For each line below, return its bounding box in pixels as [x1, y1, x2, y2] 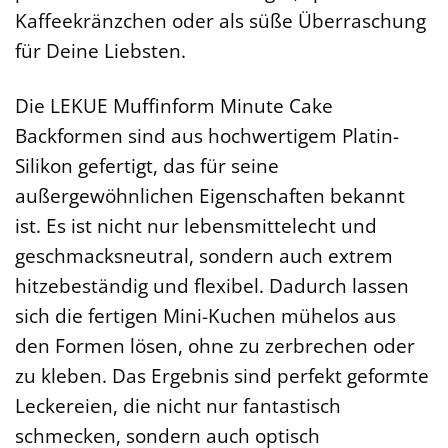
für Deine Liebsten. [15, 36, 186, 64]
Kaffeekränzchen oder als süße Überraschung [15, 6, 426, 34]
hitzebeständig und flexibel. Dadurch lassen [15, 271, 409, 299]
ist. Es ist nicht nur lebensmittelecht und [15, 211, 377, 239]
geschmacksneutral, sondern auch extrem [15, 241, 393, 269]
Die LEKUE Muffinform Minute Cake [15, 91, 333, 119]
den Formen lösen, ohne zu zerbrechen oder [15, 331, 415, 359]
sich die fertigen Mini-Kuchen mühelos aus [15, 301, 396, 329]
